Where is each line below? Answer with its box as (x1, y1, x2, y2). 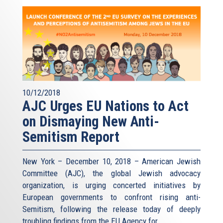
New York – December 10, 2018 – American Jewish (22, 156, 201, 167)
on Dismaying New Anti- (22, 113, 159, 130)
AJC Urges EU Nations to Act (22, 98, 189, 115)
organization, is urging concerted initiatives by (22, 180, 201, 191)
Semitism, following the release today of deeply (22, 204, 201, 215)
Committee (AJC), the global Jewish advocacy (22, 168, 201, 179)
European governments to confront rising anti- (22, 192, 201, 203)
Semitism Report (22, 128, 119, 146)
